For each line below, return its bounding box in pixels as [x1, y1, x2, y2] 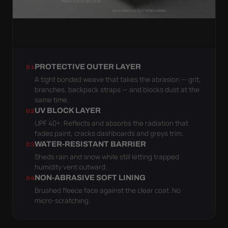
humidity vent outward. [35, 162, 107, 172]
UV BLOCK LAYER [35, 106, 101, 115]
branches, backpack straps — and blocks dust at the [35, 84, 200, 94]
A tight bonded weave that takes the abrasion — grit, [35, 74, 202, 84]
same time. [35, 95, 69, 104]
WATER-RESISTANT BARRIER [35, 139, 147, 148]
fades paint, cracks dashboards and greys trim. [35, 128, 184, 138]
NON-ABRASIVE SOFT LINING [35, 173, 146, 182]
